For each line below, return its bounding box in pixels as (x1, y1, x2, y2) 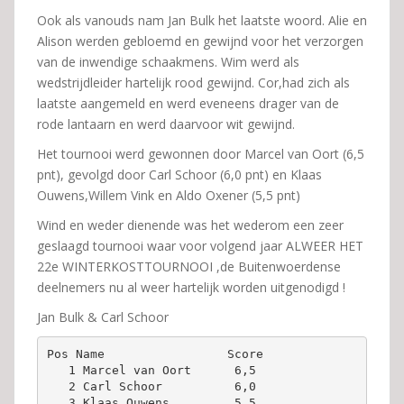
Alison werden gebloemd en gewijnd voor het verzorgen (37, 32, 363, 50)
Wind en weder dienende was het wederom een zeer (37, 216, 344, 234)
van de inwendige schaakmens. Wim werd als (37, 53, 299, 70)
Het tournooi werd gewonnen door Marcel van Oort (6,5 (37, 145, 364, 162)
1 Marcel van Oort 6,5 (68, 363, 263, 377)
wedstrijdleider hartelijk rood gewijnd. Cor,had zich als (37, 74, 350, 91)
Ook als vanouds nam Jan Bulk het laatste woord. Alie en (37, 12, 367, 29)
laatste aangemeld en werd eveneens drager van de (37, 95, 339, 112)
